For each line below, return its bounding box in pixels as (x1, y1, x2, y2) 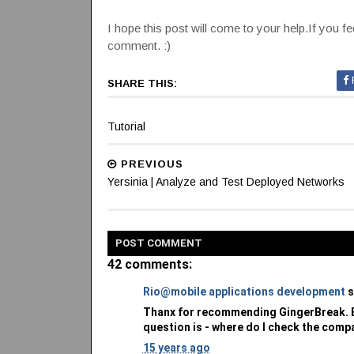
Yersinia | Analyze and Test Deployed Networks (107, 175, 345, 188)
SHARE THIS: (107, 77, 177, 89)
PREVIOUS (116, 157, 183, 170)
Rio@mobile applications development (142, 284, 345, 298)
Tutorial (107, 119, 145, 133)
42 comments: (107, 256, 192, 272)
